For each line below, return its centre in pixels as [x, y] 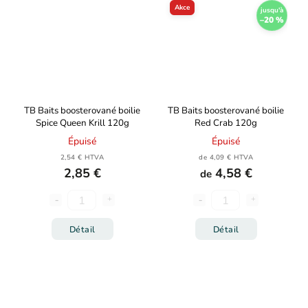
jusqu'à [272, 10]
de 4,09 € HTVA [226, 157]
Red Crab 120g [226, 123]
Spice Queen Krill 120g [82, 123]
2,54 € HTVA [82, 157]
